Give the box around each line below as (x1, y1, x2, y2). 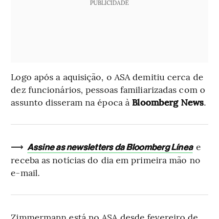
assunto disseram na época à (11, 95, 132, 108)
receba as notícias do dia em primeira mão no (11, 153, 200, 166)
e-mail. (11, 166, 40, 178)
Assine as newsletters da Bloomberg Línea (27, 141, 193, 153)
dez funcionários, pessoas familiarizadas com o (11, 83, 205, 95)
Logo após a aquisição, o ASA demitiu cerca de (11, 70, 203, 83)
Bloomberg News (132, 95, 204, 108)
